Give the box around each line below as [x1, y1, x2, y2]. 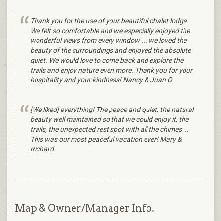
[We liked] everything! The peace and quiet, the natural [30, 106, 193, 114]
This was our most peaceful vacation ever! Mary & [30, 135, 182, 144]
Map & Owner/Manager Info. [15, 202, 154, 215]
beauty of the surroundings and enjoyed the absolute [30, 46, 191, 55]
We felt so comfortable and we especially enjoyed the [30, 27, 190, 35]
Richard [30, 145, 54, 153]
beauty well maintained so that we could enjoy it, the [30, 115, 188, 124]
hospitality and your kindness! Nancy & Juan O [30, 76, 172, 84]
